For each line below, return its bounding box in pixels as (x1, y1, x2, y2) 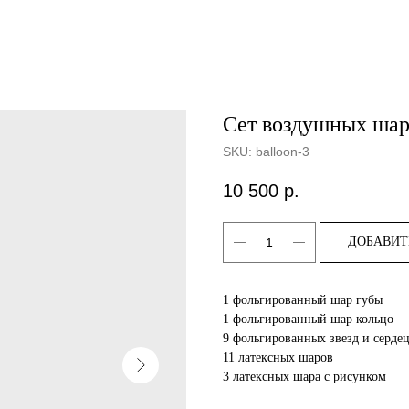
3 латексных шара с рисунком (223, 370, 386, 384)
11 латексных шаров (223, 351, 333, 365)
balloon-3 (256, 144, 309, 159)
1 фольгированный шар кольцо (223, 312, 393, 327)
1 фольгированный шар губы (223, 293, 383, 308)
